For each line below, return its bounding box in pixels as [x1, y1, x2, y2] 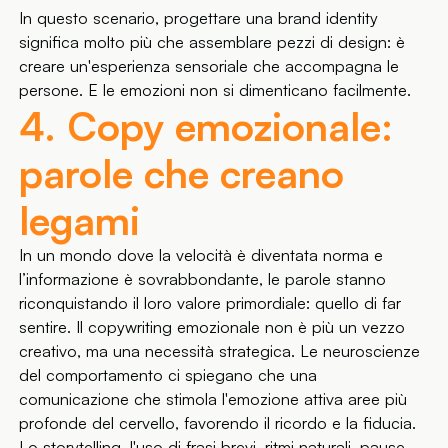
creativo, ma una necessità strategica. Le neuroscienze [19, 340, 421, 361]
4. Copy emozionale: [19, 100, 394, 150]
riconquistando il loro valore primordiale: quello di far [19, 292, 402, 313]
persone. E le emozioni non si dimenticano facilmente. [19, 79, 412, 100]
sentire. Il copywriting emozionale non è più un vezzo [19, 316, 406, 337]
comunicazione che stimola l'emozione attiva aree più [19, 388, 408, 409]
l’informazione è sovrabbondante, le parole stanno [19, 268, 387, 289]
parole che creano [19, 147, 345, 197]
